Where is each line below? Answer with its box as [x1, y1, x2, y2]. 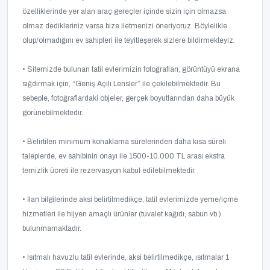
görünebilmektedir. [22, 108, 83, 118]
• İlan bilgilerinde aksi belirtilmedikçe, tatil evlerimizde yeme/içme [22, 195, 238, 204]
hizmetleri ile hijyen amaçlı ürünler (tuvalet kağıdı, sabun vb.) [22, 210, 221, 219]
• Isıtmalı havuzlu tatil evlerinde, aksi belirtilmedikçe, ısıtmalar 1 [22, 253, 229, 262]
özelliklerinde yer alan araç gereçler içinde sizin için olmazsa [22, 7, 226, 16]
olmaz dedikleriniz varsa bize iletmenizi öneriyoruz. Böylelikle [22, 22, 227, 31]
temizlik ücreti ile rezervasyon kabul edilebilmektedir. [22, 166, 196, 175]
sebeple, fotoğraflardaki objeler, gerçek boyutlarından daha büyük [22, 94, 234, 103]
